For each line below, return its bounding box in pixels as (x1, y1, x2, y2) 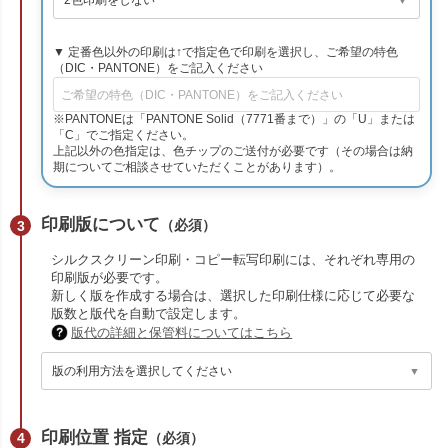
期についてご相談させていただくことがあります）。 (53, 160, 342, 175)
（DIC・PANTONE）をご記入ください (53, 61, 264, 76)
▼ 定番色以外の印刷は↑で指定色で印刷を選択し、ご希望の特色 (53, 45, 399, 60)
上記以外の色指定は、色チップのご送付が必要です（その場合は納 (53, 144, 414, 159)
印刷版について (41, 215, 161, 235)
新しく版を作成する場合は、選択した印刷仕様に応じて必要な (51, 289, 416, 304)
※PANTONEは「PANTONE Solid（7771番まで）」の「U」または (53, 112, 416, 127)
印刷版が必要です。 (51, 271, 169, 286)
